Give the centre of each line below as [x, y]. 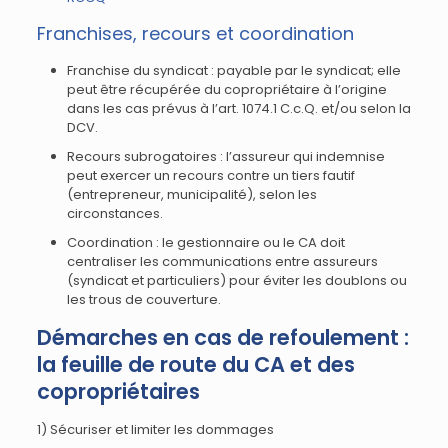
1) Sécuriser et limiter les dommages [155, 429]
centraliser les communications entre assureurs [222, 261]
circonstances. [114, 213]
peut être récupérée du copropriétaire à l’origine [226, 89]
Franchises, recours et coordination [195, 33]
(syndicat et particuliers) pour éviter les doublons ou [236, 280]
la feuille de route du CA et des [195, 364]
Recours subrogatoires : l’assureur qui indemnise [225, 156]
